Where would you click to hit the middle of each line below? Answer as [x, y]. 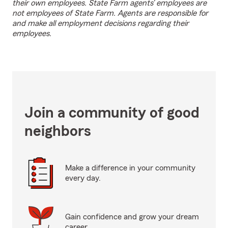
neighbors [58, 131]
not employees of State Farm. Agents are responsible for [110, 13]
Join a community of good [112, 113]
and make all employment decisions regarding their [101, 23]
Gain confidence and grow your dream [132, 217]
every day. [83, 178]
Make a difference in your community [130, 168]
